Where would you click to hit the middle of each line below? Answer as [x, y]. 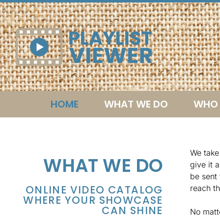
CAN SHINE [132, 210]
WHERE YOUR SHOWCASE [93, 200]
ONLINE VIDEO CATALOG [94, 190]
